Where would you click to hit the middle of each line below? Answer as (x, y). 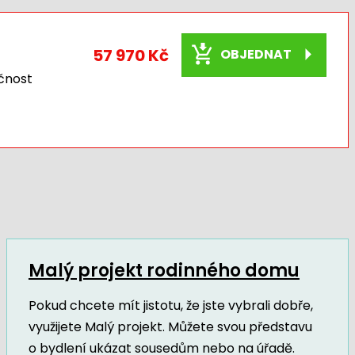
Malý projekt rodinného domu (164, 270)
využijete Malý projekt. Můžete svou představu (170, 326)
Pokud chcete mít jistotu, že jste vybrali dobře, (170, 305)
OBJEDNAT (256, 54)
